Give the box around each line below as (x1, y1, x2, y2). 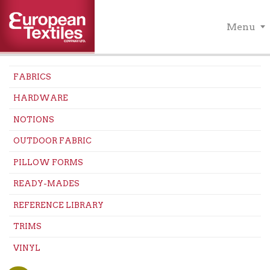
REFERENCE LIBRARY (13, 200, 104, 210)
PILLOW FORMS (13, 157, 83, 167)
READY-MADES (13, 179, 80, 189)
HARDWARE (13, 93, 68, 103)
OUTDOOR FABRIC (13, 136, 92, 146)
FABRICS (13, 72, 51, 81)
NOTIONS (13, 115, 54, 124)
